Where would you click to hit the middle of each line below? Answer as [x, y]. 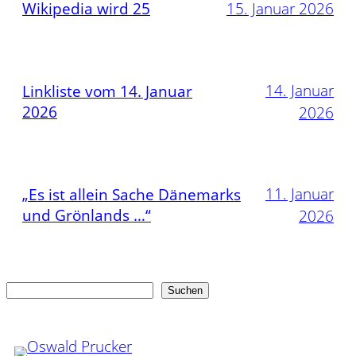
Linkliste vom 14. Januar [107, 92]
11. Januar [300, 194]
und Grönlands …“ [87, 216]
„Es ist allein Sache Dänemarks [132, 195]
